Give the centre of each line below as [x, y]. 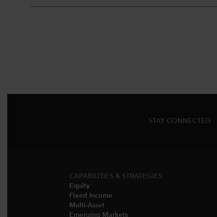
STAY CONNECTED [180, 121]
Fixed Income [91, 196]
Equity [79, 186]
